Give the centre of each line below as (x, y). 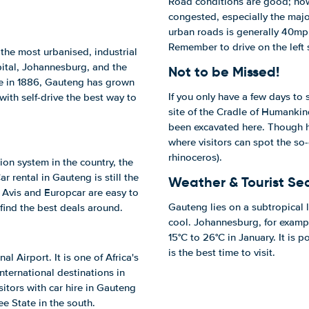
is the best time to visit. (222, 252)
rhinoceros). (195, 157)
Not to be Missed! (224, 72)
